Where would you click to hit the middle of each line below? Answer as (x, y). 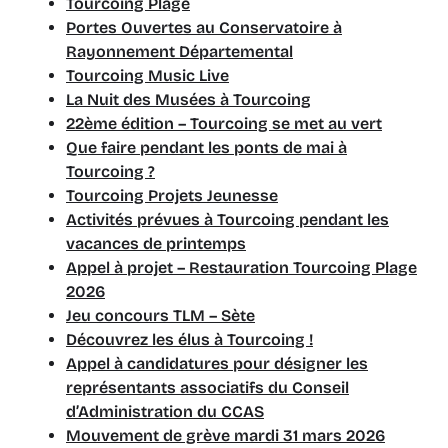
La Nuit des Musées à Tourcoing (188, 99)
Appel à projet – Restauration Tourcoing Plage (241, 267)
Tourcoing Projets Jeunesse (172, 195)
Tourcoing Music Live (147, 75)
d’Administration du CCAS (165, 411)
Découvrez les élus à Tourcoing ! (189, 339)
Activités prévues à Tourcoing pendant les (227, 219)
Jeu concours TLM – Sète (160, 315)
